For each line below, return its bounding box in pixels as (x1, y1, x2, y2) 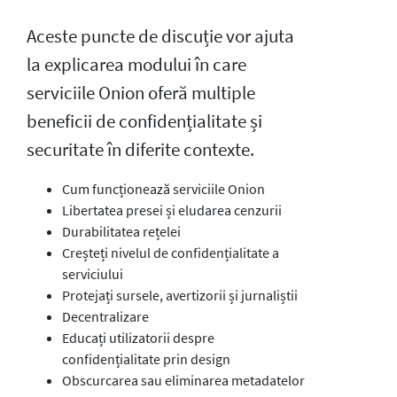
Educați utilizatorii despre (62, 328, 214, 346)
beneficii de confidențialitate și (27, 109, 262, 133)
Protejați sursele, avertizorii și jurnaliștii (62, 285, 298, 304)
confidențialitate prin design (62, 349, 230, 368)
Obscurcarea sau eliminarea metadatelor (62, 370, 305, 389)
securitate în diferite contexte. (27, 137, 254, 161)
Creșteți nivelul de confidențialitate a (62, 243, 279, 261)
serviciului (62, 264, 123, 283)
